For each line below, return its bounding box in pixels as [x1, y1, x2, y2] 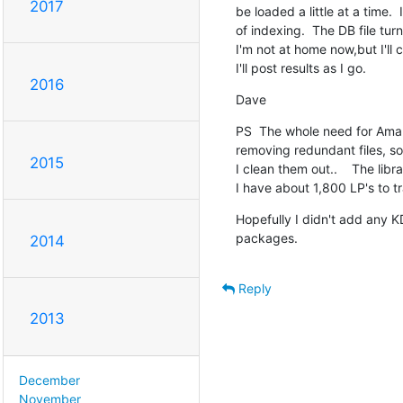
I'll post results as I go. [235, 59, 366, 76]
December [19, 372, 80, 389]
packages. [235, 229, 298, 246]
